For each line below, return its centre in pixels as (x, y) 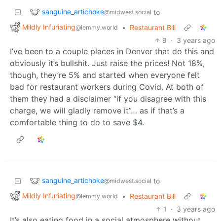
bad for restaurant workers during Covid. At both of (107, 87)
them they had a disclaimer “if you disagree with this (108, 98)
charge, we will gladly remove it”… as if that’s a (97, 110)
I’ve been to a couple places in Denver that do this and (112, 51)
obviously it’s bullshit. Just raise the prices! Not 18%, (107, 63)
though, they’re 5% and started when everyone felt (105, 75)
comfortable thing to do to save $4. (77, 122)
